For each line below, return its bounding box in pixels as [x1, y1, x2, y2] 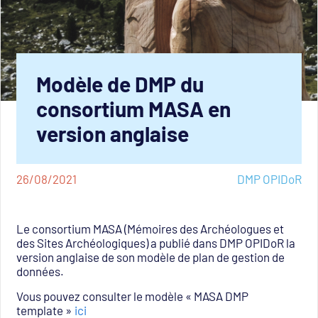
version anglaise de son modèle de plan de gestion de [16, 250, 285, 265]
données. [16, 264, 65, 279]
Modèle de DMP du [36, 70, 204, 97]
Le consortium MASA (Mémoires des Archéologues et [16, 221, 285, 236]
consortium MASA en [36, 95, 231, 121]
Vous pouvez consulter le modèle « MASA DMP [16, 289, 249, 304]
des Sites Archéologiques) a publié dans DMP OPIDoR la [16, 236, 296, 251]
